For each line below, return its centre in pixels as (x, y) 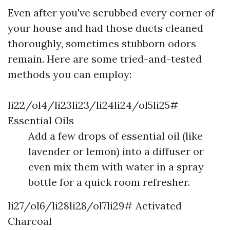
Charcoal (30, 221)
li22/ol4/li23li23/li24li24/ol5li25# (93, 105)
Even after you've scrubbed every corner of (111, 13)
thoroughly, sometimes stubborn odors (102, 43)
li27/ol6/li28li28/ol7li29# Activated (95, 206)
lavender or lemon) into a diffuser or (116, 151)
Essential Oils (41, 120)
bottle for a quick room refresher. (109, 182)
